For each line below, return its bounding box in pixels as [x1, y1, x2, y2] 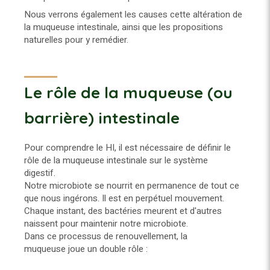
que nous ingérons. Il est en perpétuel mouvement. [24, 191, 224, 205]
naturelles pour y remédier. [24, 33, 131, 46]
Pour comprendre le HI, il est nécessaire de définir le [24, 140, 231, 154]
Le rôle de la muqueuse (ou [24, 82, 233, 102]
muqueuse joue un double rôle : [24, 242, 148, 256]
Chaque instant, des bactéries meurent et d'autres [24, 204, 222, 218]
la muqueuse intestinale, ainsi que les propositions [24, 20, 223, 34]
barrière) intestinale [24, 107, 180, 128]
